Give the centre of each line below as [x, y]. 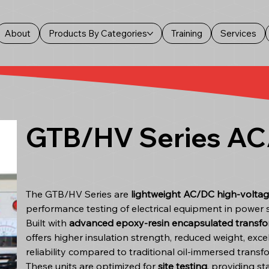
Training [187, 34]
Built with [47, 222]
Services [238, 34]
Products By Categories [98, 34]
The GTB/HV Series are [78, 194]
